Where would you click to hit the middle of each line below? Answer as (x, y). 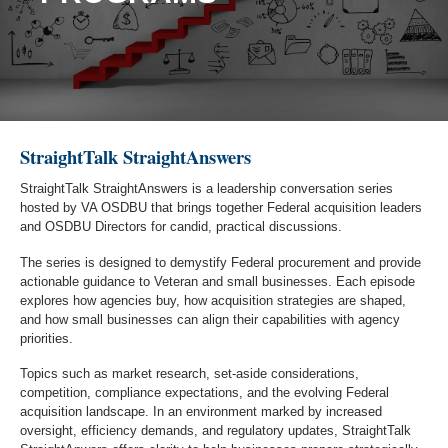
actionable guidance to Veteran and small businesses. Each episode (217, 281)
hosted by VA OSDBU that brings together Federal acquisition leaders (221, 207)
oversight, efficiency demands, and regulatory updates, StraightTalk (215, 430)
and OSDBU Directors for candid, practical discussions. (181, 226)
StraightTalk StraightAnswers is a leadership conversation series (206, 188)
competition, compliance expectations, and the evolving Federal (204, 392)
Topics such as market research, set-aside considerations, (189, 373)
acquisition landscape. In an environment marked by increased (201, 411)
